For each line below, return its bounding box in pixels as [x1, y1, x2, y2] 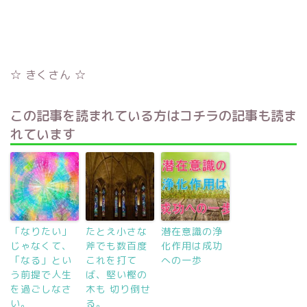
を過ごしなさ [10, 282, 72, 295]
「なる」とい [10, 253, 72, 267]
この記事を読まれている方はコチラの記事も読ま [10, 106, 297, 125]
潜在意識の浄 [161, 224, 223, 238]
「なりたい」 [10, 224, 72, 238]
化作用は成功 [161, 238, 223, 252]
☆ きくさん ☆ [10, 66, 86, 82]
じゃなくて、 [10, 238, 72, 252]
